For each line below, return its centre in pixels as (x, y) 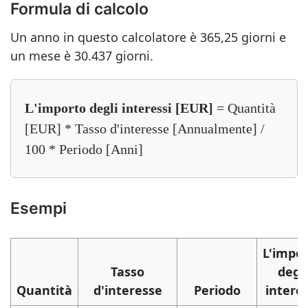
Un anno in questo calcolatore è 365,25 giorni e (148, 37)
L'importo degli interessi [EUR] (119, 108)
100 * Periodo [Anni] (84, 149)
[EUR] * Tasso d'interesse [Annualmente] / (145, 129)
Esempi (38, 208)
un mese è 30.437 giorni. (82, 56)
